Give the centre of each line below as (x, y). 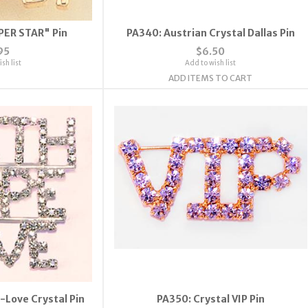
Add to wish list (211, 63)
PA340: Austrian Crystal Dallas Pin (210, 33)
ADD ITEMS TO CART (211, 78)
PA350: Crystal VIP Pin (210, 299)
